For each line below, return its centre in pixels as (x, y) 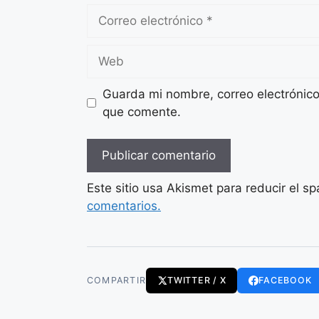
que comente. (141, 111)
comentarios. (124, 206)
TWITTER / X (197, 280)
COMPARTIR (117, 280)
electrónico (117, 30)
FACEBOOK (285, 280)
